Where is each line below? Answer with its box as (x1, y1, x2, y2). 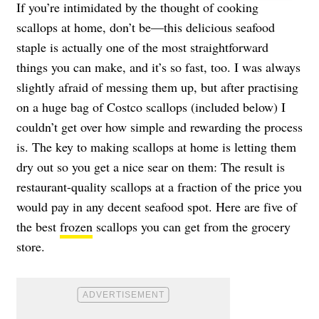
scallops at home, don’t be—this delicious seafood (16, 18, 275, 36)
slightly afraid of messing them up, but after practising (16, 78, 298, 95)
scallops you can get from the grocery (93, 217, 291, 235)
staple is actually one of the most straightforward (16, 38, 268, 56)
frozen (60, 217, 93, 235)
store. (16, 237, 45, 255)
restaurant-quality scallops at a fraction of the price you (16, 177, 302, 195)
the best (16, 217, 60, 235)
